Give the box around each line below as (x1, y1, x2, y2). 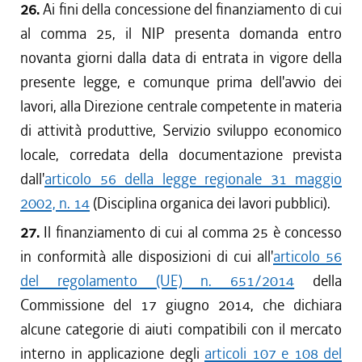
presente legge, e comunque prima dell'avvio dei (20, 72, 342, 92)
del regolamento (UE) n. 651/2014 (20, 271, 295, 291)
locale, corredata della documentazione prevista (20, 145, 342, 165)
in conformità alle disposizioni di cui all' (20, 246, 273, 267)
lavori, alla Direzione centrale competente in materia (20, 96, 342, 116)
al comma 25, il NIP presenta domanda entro (20, 23, 342, 44)
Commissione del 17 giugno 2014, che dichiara (20, 295, 342, 315)
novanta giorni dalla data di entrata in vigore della (20, 48, 342, 68)
